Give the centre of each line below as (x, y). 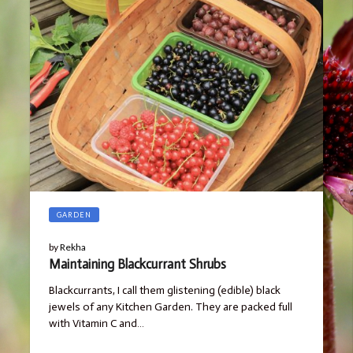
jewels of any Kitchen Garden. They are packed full (170, 307)
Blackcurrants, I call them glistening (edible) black (164, 290)
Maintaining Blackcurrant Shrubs (137, 264)
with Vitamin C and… (96, 323)
